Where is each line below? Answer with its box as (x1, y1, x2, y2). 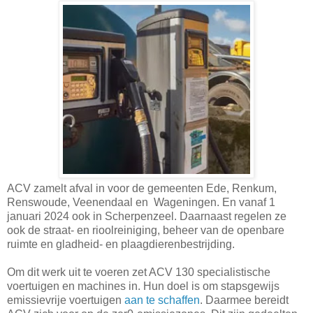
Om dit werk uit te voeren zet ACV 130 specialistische (7, 265, 270, 278)
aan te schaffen (124, 293, 200, 306)
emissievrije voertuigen (7, 293, 124, 306)
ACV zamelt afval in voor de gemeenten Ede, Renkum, (7, 182, 277, 194)
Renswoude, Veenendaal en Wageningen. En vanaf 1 (7, 196, 275, 208)
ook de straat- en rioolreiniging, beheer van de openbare (7, 224, 284, 236)
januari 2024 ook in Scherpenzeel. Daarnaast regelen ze (7, 210, 286, 222)
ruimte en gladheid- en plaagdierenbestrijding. (7, 238, 235, 250)
